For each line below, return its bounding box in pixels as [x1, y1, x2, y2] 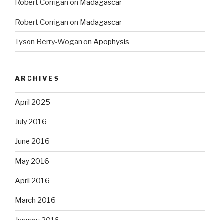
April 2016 [15, 176, 50, 185]
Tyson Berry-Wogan [15, 37, 82, 46]
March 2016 [15, 196, 55, 205]
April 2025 [15, 98, 50, 107]
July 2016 [15, 117, 47, 126]
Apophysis [93, 37, 129, 46]
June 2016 [15, 137, 50, 146]
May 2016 [15, 157, 49, 165]
